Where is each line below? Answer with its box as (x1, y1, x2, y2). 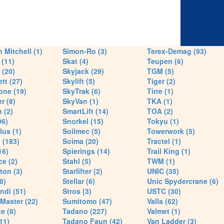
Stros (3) (62, 186, 91, 196)
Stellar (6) (62, 176, 95, 186)
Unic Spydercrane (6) (146, 176, 218, 186)
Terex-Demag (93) (146, 46, 206, 56)
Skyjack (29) (62, 66, 104, 76)
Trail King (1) (146, 146, 190, 156)
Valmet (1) (146, 206, 180, 216)
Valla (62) (146, 196, 178, 206)
